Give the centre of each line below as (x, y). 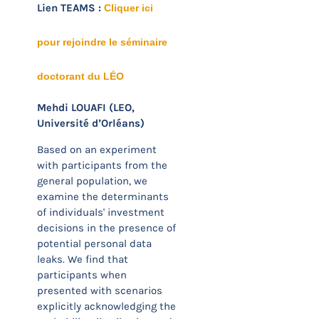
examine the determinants (103, 197)
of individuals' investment (101, 212)
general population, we (92, 181)
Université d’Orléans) (91, 123)
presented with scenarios (100, 291)
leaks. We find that (83, 259)
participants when (82, 275)
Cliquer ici (129, 8)
